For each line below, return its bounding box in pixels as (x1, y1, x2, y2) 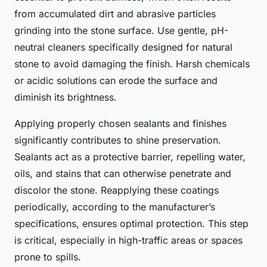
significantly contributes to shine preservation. (14, 134, 221, 147)
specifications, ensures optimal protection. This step (14, 218, 249, 230)
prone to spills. (14, 251, 81, 263)
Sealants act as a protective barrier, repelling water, (14, 151, 246, 163)
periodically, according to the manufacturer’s (14, 201, 215, 213)
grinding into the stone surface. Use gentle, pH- (14, 24, 228, 37)
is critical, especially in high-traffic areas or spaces (14, 234, 243, 247)
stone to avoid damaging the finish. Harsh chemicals (14, 58, 250, 70)
